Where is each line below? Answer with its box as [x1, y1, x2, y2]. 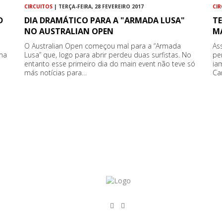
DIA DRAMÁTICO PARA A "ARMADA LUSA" [24, 14, 185, 26]
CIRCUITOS [24, 2, 53, 10]
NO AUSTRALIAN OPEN [24, 25, 114, 37]
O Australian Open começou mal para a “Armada [24, 41, 181, 51]
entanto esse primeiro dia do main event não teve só [24, 58, 196, 68]
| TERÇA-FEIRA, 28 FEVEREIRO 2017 [53, 2, 144, 10]
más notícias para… [24, 67, 87, 77]
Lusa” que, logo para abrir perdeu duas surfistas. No [24, 50, 192, 59]
